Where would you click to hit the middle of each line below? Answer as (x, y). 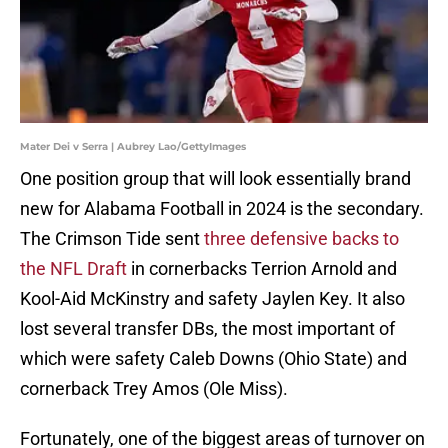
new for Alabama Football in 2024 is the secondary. (222, 209)
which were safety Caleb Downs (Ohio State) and (213, 359)
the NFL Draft (75, 269)
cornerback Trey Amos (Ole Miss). (156, 389)
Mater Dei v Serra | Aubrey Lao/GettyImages (133, 147)
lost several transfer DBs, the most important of (207, 329)
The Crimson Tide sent (112, 239)
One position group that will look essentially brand (215, 179)
